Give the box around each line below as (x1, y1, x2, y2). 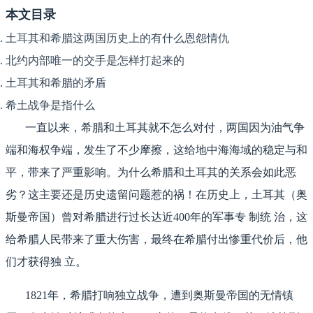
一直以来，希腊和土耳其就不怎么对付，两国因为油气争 (6, 122, 305, 134)
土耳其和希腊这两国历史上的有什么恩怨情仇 (6, 32, 229, 45)
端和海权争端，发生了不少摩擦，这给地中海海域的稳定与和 (6, 144, 307, 156)
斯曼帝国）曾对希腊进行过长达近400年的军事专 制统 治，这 (6, 211, 307, 224)
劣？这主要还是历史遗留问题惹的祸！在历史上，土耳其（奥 (6, 189, 307, 201)
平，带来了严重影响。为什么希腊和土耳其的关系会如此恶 (6, 166, 296, 179)
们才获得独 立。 (6, 256, 89, 268)
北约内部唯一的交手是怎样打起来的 (6, 54, 184, 67)
